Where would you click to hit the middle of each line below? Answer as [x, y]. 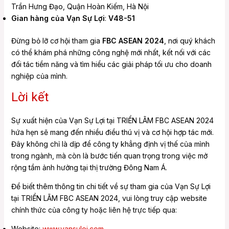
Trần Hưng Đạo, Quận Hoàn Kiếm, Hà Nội [80, 7]
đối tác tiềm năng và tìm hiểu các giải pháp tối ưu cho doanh [111, 64]
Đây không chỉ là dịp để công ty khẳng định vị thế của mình [110, 144]
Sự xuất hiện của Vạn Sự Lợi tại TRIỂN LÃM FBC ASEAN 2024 [112, 121]
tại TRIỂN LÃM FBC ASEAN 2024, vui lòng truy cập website [109, 198]
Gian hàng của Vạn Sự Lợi [58, 18]
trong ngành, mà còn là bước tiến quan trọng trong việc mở [109, 156]
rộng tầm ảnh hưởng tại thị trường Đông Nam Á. [89, 168]
